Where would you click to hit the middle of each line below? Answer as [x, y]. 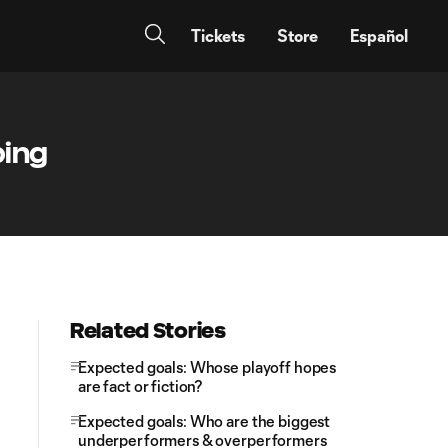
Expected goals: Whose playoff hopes [207, 367]
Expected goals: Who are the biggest [204, 421]
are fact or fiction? [141, 386]
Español [379, 35]
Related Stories [148, 330]
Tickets [218, 35]
